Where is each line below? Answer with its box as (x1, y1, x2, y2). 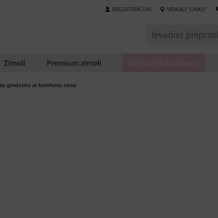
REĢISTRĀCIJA (112, 6, 151, 12)
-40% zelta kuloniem (127, 57, 200, 68)
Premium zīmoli (46, 57, 101, 68)
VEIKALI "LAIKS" (167, 6, 206, 12)
